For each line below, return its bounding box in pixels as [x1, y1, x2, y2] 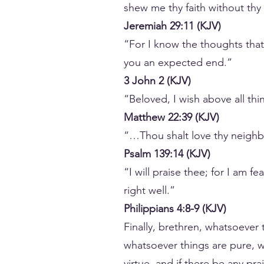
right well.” [124, 184, 175, 197]
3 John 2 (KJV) [124, 74, 191, 87]
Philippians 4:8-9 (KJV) [124, 202, 226, 215]
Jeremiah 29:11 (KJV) [124, 19, 221, 32]
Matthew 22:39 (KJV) [124, 111, 219, 124]
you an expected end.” [124, 56, 232, 69]
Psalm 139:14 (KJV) [124, 147, 210, 160]
